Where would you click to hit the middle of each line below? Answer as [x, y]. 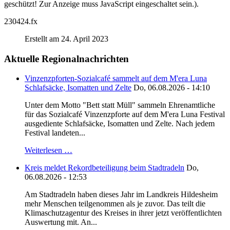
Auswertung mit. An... [61, 222]
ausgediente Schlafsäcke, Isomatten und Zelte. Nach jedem [120, 124]
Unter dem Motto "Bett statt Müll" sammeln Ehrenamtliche [120, 105]
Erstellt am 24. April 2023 [66, 39]
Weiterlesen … [49, 150]
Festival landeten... [55, 133]
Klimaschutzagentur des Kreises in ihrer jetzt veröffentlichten [123, 213]
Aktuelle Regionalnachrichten [66, 59]
